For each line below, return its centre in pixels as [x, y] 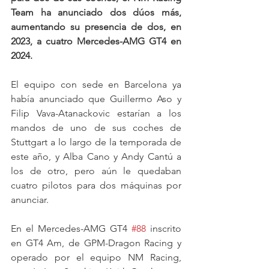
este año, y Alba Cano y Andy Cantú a [96, 156]
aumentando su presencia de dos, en [96, 26]
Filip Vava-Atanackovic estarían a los [96, 113]
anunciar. [30, 199]
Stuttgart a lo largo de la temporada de [96, 142]
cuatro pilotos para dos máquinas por [96, 185]
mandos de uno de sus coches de [96, 127]
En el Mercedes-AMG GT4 [71, 228]
